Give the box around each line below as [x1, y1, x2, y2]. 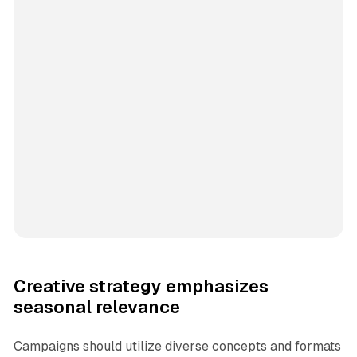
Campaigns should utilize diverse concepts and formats [13, 339, 341, 355]
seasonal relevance [13, 297, 180, 318]
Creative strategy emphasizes [13, 277, 269, 297]
